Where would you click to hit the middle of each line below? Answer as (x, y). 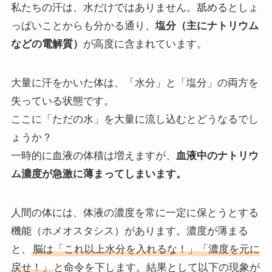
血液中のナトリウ (217, 156)
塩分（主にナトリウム (207, 26)
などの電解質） (47, 44)
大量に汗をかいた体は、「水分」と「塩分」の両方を (134, 83)
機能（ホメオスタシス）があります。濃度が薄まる (129, 231)
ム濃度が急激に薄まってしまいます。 (98, 174)
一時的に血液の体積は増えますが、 (93, 156)
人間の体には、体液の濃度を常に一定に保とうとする (134, 213)
